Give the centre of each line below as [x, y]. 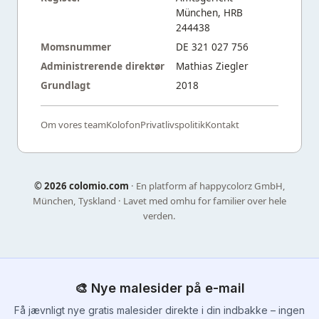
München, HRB [209, 12]
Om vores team [73, 124]
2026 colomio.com [86, 185]
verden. [159, 215]
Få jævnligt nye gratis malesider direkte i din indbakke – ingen [159, 310]
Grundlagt [66, 85]
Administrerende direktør [103, 66]
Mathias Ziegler [212, 66]
